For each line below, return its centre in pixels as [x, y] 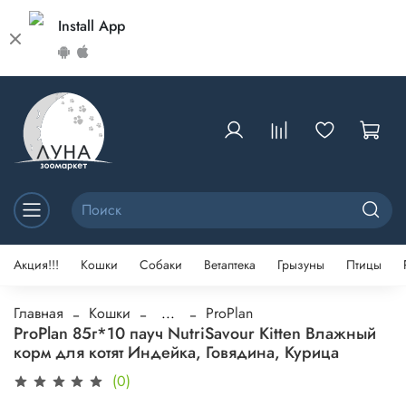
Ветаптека [230, 265]
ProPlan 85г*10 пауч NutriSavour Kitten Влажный [195, 333]
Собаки [161, 265]
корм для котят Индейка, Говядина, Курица [176, 352]
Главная [39, 313]
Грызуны [301, 265]
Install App [92, 25]
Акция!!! [36, 265]
